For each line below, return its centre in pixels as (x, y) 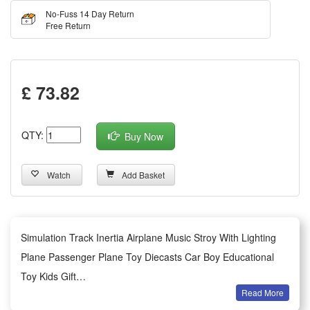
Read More (263, 292)
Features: (42, 295)
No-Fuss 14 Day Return (90, 13)
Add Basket (143, 175)
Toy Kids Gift (48, 276)
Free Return (68, 25)
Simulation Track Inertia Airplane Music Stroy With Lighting (148, 237)
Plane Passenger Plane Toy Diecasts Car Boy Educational (147, 257)
